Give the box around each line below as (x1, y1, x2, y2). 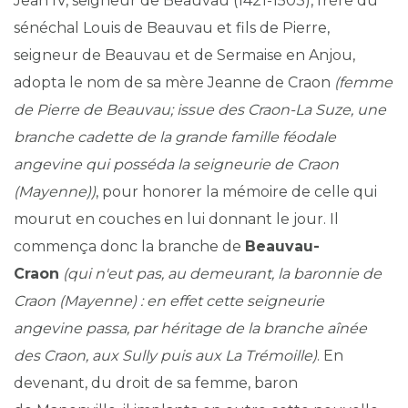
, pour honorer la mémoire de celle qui (96, 183, 377, 200)
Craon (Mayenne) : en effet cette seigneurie (14, 292, 324, 310)
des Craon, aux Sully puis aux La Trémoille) (14, 347, 317, 364)
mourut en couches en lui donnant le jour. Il (14, 210, 339, 228)
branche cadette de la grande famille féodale (14, 128, 336, 146)
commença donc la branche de (14, 238, 245, 255)
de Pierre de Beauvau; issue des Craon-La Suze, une (14, 101, 386, 118)
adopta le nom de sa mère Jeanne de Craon (14, 74, 334, 91)
